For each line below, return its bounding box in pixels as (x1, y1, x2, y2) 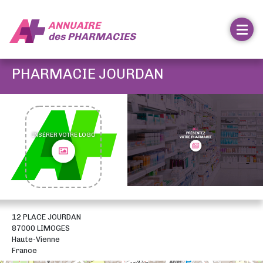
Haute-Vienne (12, 235, 60, 244)
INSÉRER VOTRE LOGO (31, 131, 96, 139)
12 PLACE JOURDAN (12, 213, 81, 221)
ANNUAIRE (48, 19, 100, 31)
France (12, 246, 37, 255)
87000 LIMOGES (12, 224, 70, 232)
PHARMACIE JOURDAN (12, 65, 164, 82)
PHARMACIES (67, 30, 136, 42)
